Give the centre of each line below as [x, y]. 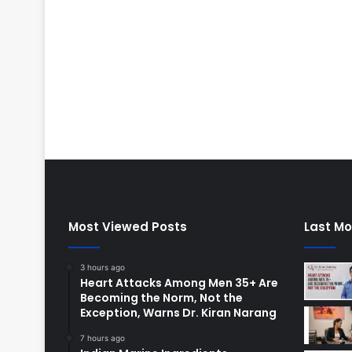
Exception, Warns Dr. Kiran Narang [178, 313]
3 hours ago [103, 268]
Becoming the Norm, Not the [161, 298]
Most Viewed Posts [128, 227]
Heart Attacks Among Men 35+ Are [179, 283]
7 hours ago [103, 338]
